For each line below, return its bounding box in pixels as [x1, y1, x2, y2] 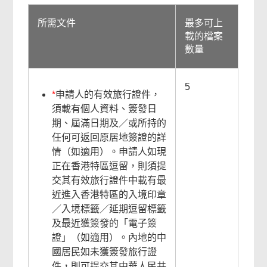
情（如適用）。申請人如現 [52, 147, 167, 157]
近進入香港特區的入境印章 [52, 190, 167, 200]
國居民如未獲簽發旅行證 [52, 247, 157, 257]
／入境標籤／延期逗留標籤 [52, 204, 167, 214]
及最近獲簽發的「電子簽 [52, 218, 157, 228]
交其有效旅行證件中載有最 [52, 175, 167, 185]
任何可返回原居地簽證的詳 [52, 132, 167, 142]
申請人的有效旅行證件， [55, 89, 161, 100]
